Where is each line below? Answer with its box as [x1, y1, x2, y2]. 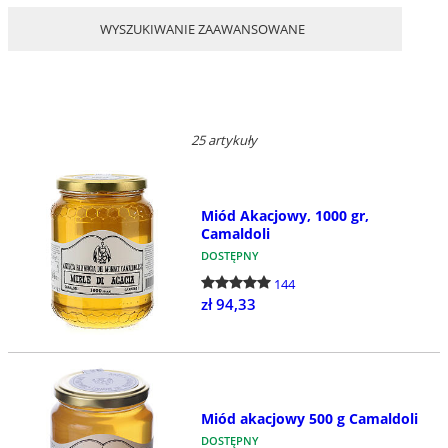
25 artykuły [191, 130, 257, 149]
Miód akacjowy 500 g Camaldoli [200, 408, 418, 428]
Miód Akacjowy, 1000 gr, [200, 205, 369, 225]
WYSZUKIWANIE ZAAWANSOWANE [100, 19, 305, 38]
